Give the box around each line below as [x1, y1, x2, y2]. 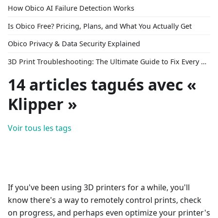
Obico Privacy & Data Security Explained [8, 39, 140, 49]
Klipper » [8, 93, 77, 115]
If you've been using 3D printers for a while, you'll [8, 182, 190, 193]
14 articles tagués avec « [8, 74, 197, 95]
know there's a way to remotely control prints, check [8, 195, 201, 206]
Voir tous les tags [8, 123, 72, 134]
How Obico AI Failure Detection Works [8, 3, 134, 13]
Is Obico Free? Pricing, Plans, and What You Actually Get [8, 21, 192, 31]
